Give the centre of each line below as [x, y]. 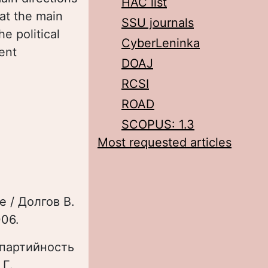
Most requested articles [165, 142]
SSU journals [158, 23]
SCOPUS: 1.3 [158, 124]
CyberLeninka [161, 43]
